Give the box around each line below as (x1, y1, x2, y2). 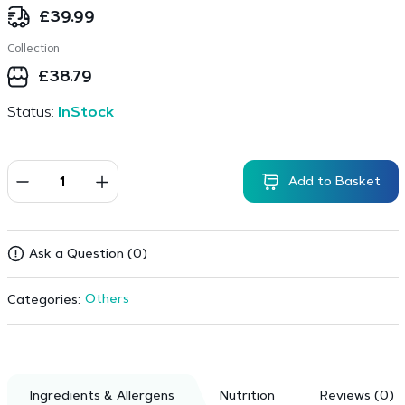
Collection (6, 43, 60, 54)
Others (84, 294, 129, 306)
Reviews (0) (319, 391, 394, 403)
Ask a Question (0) (28, 249, 147, 261)
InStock (57, 106, 114, 120)
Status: (6, 106, 58, 120)
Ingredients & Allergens (29, 391, 174, 403)
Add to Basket (287, 175, 381, 189)
